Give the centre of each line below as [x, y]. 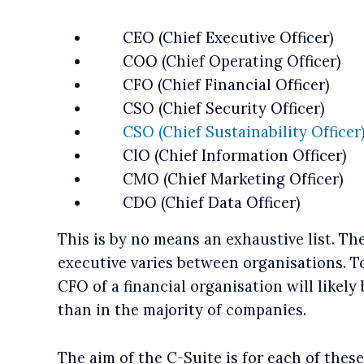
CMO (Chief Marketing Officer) [217, 179]
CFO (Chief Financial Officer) [210, 84]
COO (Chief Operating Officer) [215, 61]
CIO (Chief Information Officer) [218, 155]
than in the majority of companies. [182, 310]
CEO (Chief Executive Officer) [212, 37]
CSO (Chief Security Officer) [207, 108]
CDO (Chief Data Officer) [195, 202]
